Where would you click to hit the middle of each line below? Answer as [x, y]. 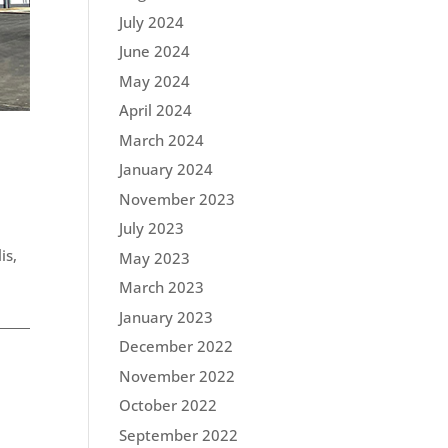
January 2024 [166, 169]
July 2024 [152, 21]
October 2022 [168, 405]
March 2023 [162, 287]
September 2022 [179, 434]
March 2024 [162, 139]
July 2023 [152, 228]
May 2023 [155, 257]
